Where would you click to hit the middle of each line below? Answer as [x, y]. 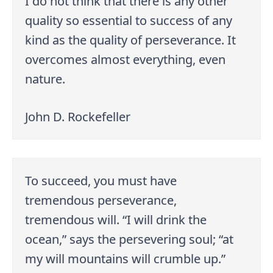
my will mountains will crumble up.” [126, 258]
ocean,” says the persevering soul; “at [129, 239]
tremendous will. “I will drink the [116, 219]
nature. [45, 79]
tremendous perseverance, [101, 200]
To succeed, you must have [101, 180]
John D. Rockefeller [78, 117]
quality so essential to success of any [129, 21]
